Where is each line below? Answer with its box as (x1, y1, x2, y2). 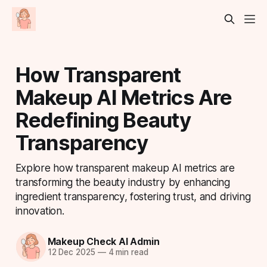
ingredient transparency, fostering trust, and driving (15, 190, 251, 203)
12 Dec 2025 (47, 247, 95, 257)
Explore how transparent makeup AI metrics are (15, 161, 235, 174)
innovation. (15, 204, 64, 217)
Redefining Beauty (15, 107, 191, 132)
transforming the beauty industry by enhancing (15, 175, 230, 188)
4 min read (105, 247, 148, 257)
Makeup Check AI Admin (47, 235, 160, 248)
